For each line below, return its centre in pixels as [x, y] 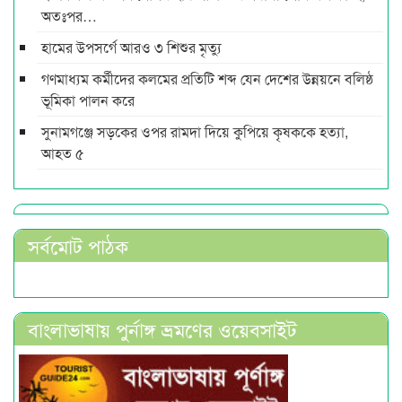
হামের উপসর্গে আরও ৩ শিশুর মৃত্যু [131, 48]
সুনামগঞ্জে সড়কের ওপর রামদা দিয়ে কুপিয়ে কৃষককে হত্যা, [195, 132]
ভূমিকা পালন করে [88, 100]
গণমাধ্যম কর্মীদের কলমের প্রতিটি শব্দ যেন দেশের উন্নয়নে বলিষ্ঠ [207, 79]
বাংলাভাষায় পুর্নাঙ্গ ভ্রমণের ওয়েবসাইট [162, 329]
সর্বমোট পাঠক [78, 246]
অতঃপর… [69, 16]
